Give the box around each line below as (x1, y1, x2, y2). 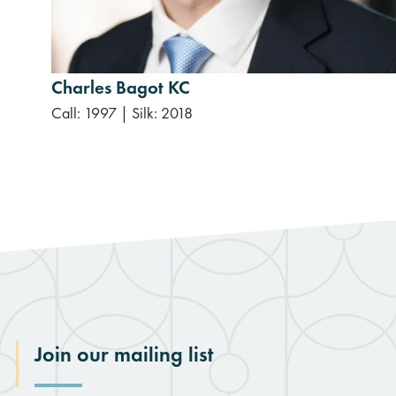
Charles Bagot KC (51, 74, 190, 99)
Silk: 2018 (132, 102, 193, 123)
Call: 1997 (51, 102, 117, 123)
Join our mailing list (34, 339, 213, 368)
